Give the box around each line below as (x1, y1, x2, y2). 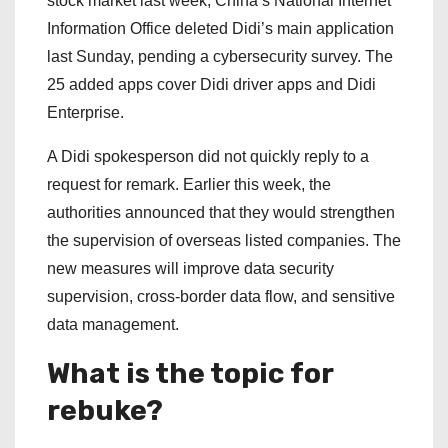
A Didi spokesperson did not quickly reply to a (47, 148, 369, 166)
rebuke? (47, 394, 163, 428)
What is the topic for (47, 357, 333, 391)
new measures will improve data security (47, 260, 334, 278)
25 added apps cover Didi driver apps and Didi (47, 76, 376, 94)
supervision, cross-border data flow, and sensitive (47, 288, 395, 306)
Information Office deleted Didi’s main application (47, 20, 394, 38)
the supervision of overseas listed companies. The (47, 232, 401, 250)
